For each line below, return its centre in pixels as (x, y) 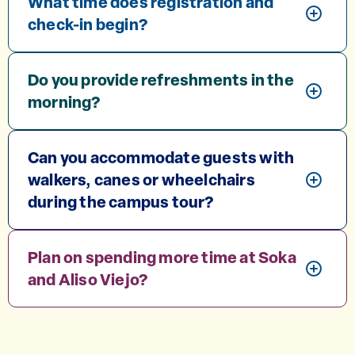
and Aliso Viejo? (88, 279)
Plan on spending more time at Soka (162, 257)
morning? (64, 101)
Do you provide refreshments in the (161, 79)
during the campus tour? (121, 201)
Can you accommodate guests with (161, 157)
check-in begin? (88, 24)
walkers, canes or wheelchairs (141, 179)
